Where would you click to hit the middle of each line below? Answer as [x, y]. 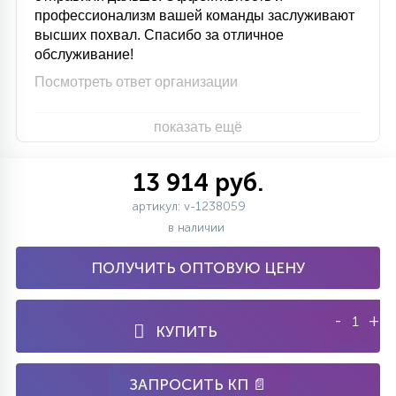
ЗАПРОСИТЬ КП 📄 [198, 385]
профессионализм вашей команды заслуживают [194, 15]
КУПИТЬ [186, 331]
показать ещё [198, 127]
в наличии [198, 228]
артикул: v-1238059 [189, 206]
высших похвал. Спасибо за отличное [159, 35]
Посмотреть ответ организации [136, 82]
